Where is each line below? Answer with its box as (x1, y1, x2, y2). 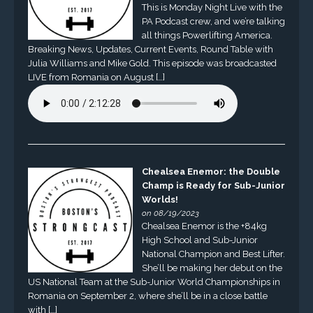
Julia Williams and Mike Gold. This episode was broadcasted (27, 58, 277, 69)
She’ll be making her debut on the (141, 262, 282, 273)
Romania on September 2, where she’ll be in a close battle (27, 290, 268, 301)
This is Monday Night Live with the (141, 2, 282, 13)
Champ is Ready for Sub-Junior (141, 180, 285, 191)
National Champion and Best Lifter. (141, 248, 285, 259)
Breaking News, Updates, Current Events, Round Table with (27, 44, 273, 55)
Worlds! (141, 194, 178, 205)
